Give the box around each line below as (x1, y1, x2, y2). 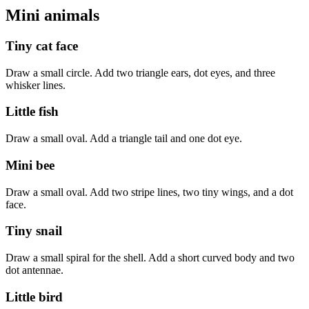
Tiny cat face (6, 39, 78, 53)
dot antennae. (6, 264, 63, 277)
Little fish (6, 104, 59, 119)
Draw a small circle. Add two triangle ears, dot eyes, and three (6, 66, 275, 79)
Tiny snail (6, 223, 62, 239)
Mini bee (6, 157, 54, 172)
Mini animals (6, 6, 99, 25)
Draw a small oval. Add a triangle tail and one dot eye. (6, 132, 242, 145)
